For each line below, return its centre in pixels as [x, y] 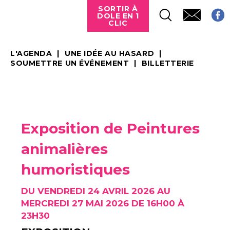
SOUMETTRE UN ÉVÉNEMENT [70, 63]
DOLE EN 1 [118, 16]
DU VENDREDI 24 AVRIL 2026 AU [95, 191]
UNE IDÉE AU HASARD [110, 53]
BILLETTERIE [168, 63]
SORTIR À [118, 9]
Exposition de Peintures [110, 128]
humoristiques [75, 169]
